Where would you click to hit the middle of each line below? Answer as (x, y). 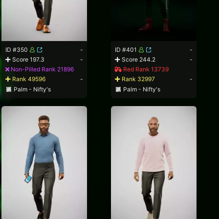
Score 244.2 (138, 60)
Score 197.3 (28, 60)
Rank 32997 (138, 79)
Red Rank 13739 (145, 69)
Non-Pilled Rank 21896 (42, 69)
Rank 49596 (28, 79)
